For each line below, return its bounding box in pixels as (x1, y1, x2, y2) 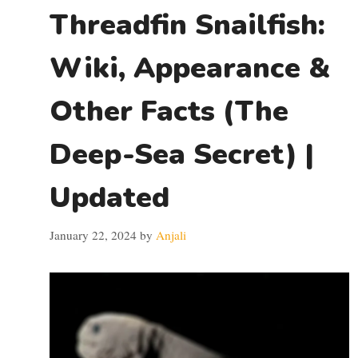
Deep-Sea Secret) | (50, 135, 314, 174)
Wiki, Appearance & (50, 49, 331, 88)
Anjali (156, 226, 186, 243)
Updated (50, 178, 169, 217)
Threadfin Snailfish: (50, 6, 325, 45)
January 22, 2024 (50, 226, 137, 243)
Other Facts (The (50, 92, 288, 131)
